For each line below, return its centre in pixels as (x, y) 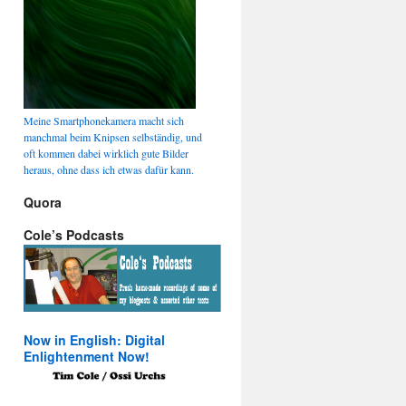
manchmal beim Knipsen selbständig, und (113, 137)
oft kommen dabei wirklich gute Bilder (106, 154)
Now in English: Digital (94, 340)
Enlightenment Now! (87, 357)
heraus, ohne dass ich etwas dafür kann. (109, 170)
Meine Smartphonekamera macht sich (104, 121)
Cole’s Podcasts (74, 235)
